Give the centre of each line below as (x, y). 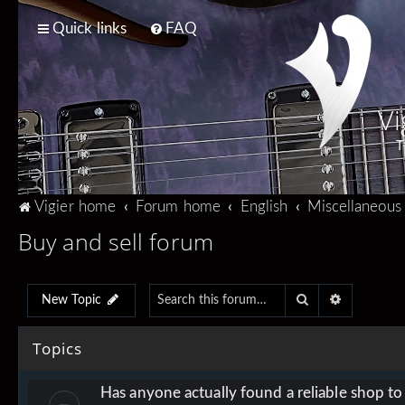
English (264, 207)
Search (329, 299)
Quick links (90, 28)
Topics (57, 348)
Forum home (178, 207)
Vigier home (75, 207)
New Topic (71, 300)
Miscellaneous (354, 207)
